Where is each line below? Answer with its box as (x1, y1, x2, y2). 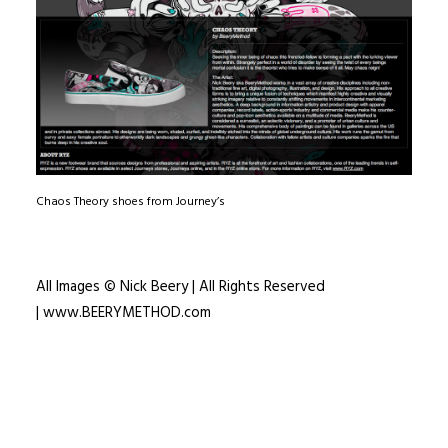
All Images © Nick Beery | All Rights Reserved (36, 275, 325, 299)
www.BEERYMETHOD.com (43, 301, 211, 325)
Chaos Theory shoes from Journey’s (36, 192, 225, 212)
